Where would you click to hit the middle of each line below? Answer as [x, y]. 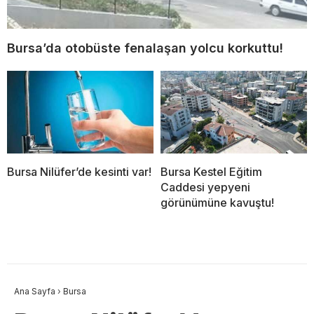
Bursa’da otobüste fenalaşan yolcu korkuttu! [145, 48]
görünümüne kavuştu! [217, 203]
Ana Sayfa [35, 291]
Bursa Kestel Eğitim [211, 172]
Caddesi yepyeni [205, 187]
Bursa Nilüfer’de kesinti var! [79, 172]
